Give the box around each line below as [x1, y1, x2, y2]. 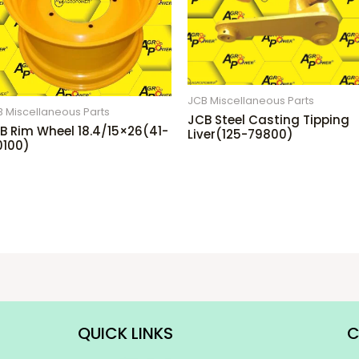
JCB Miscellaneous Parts [187, 94, 314, 108]
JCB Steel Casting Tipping [187, 111, 349, 128]
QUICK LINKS [77, 321, 173, 345]
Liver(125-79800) [187, 125, 293, 143]
